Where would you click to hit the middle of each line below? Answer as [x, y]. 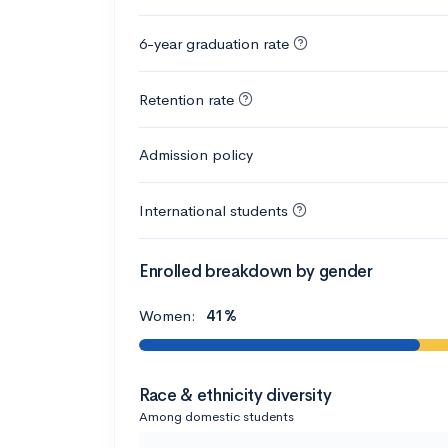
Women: [169, 316]
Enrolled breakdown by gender [256, 272]
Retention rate [186, 100]
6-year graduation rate [214, 44]
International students [213, 211]
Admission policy [196, 155]
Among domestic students [216, 416]
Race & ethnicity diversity [235, 395]
